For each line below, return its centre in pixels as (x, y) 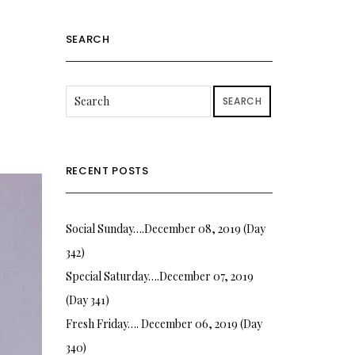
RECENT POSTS (107, 170)
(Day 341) (87, 300)
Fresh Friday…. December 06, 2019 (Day (164, 323)
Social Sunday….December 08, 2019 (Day (165, 228)
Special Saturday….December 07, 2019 (159, 276)
